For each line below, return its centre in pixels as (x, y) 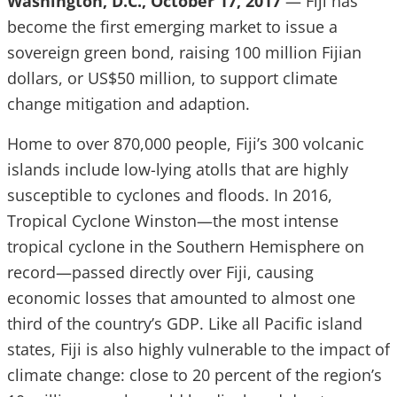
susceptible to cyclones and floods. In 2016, (170, 195)
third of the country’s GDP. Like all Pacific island (185, 323)
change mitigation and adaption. (128, 104)
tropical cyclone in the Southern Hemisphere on (186, 246)
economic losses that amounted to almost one (181, 298)
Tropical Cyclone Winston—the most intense (173, 221)
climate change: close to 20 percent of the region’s (195, 375)
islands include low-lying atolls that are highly (178, 169)
